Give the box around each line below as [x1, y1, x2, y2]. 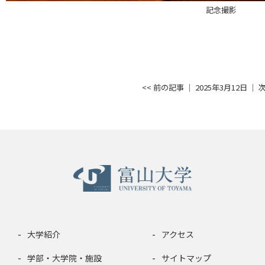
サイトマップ [161, 251, 211, 264]
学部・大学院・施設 [27, 251, 102, 264]
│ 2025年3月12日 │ [184, 81, 258, 93]
